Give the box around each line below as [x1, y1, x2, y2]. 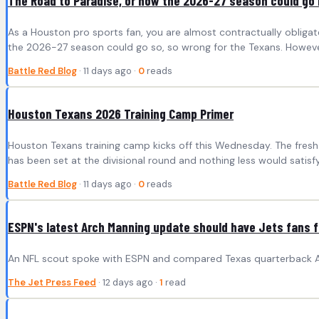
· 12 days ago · [96, 276, 159, 288]
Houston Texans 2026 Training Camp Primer [8, 105, 234, 122]
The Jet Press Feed [8, 276, 96, 288]
